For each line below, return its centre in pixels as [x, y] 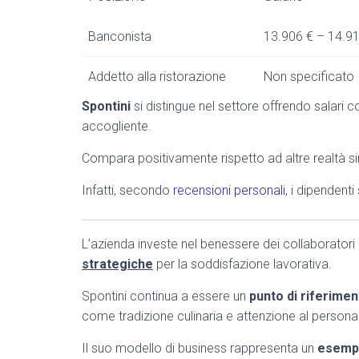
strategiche [117, 264]
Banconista [120, 36]
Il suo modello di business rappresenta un [200, 348]
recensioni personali [229, 190]
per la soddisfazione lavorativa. [242, 264]
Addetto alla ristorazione [157, 77]
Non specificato [309, 77]
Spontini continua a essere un [165, 296]
